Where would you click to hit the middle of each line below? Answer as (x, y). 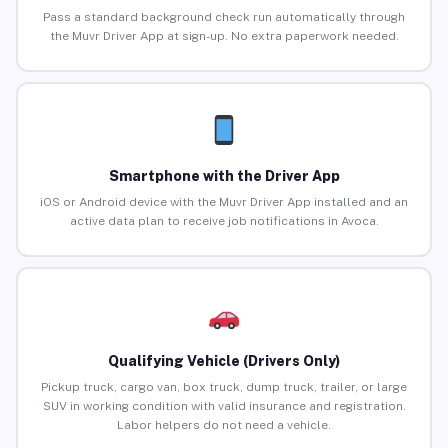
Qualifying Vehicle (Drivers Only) (224, 361)
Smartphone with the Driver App (224, 176)
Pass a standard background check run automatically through (224, 17)
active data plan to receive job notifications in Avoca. (224, 221)
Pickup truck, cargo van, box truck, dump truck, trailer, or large (224, 387)
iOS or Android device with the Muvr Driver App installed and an (224, 202)
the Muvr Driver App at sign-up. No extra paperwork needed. (224, 36)
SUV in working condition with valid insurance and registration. (224, 406)
